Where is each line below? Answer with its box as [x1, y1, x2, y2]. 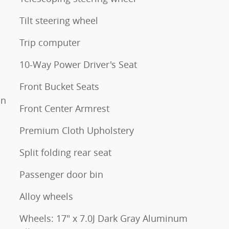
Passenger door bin [19, 168, 103, 180]
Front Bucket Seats [19, 80, 99, 93]
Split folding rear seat [19, 146, 111, 158]
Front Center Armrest [19, 102, 109, 114]
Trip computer [19, 36, 80, 49]
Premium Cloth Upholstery [19, 124, 134, 136]
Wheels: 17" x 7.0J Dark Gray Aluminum [19, 212, 188, 224]
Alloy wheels [19, 190, 73, 202]
